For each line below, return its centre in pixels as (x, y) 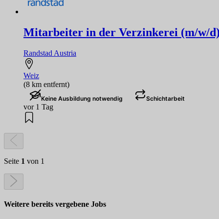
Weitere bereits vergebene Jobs (55, 204)
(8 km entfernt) (46, 84)
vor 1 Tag (38, 107)
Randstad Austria (50, 53)
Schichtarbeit (165, 98)
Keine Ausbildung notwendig (82, 98)
